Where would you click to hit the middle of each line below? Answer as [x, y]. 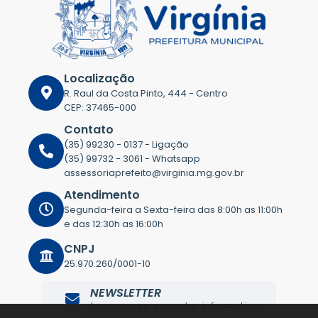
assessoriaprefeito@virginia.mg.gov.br [154, 172]
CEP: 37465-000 [100, 107]
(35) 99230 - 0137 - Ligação [126, 144]
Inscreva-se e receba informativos [177, 305]
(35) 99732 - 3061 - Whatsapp [132, 158]
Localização [99, 78]
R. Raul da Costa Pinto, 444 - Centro [146, 93]
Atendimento [102, 194]
